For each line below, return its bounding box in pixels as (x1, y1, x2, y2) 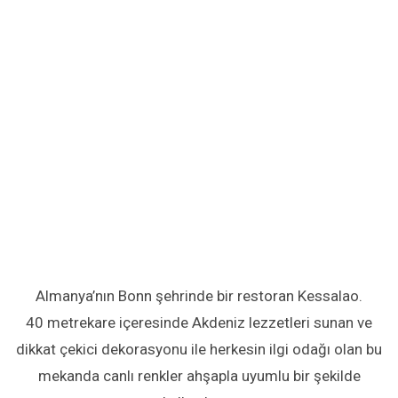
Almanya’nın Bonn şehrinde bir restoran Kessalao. (36, 287, 362, 306)
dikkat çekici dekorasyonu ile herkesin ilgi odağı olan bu (16, 340, 382, 359)
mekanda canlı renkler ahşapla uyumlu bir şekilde (37, 367, 361, 386)
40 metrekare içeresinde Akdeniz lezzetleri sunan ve (26, 314, 372, 332)
